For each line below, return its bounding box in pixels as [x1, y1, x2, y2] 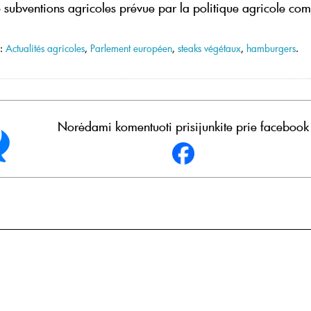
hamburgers [246, 41, 296, 55]
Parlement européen [90, 41, 172, 55]
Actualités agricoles [6, 41, 85, 55]
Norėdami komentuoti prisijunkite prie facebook [58, 118, 309, 135]
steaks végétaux [178, 41, 241, 55]
